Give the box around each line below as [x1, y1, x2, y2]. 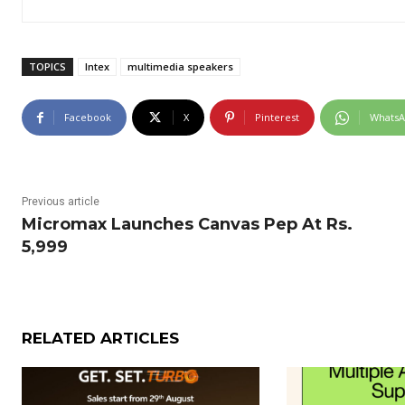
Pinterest [255, 110, 299, 125]
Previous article [22, 195, 99, 209]
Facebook [64, 110, 111, 125]
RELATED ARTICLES [22, 329, 179, 348]
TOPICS [29, 60, 66, 74]
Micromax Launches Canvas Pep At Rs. [22, 214, 353, 235]
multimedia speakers [127, 60, 233, 74]
